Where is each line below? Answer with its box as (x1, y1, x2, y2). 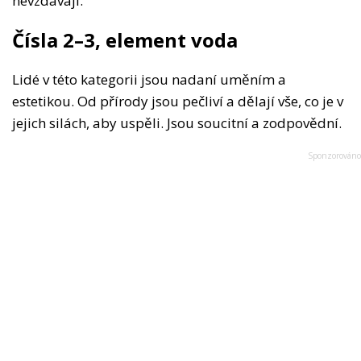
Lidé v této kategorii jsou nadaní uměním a (12, 70, 286, 89)
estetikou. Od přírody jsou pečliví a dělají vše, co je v (12, 92, 343, 111)
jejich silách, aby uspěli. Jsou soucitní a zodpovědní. (12, 114, 342, 133)
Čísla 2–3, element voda (12, 27, 238, 54)
